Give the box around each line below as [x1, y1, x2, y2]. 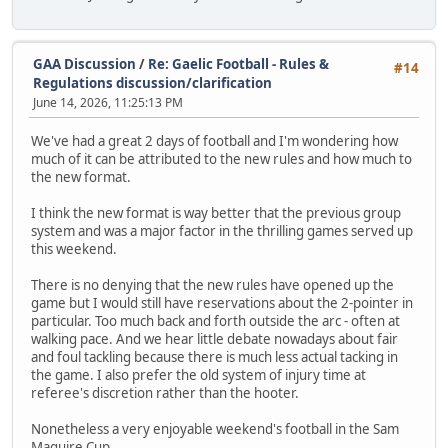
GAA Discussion [33, 55, 139, 74]
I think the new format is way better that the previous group [31, 203, 401, 222]
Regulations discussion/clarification [33, 74, 272, 93]
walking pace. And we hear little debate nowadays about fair [31, 329, 398, 348]
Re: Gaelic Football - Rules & [148, 55, 329, 74]
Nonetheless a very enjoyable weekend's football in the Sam [31, 419, 399, 438]
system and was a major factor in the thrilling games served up [31, 221, 413, 240]
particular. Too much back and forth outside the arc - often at [31, 311, 400, 330]
